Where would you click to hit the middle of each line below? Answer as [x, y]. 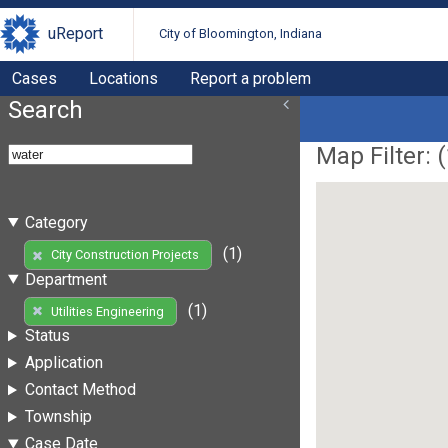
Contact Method [80, 390]
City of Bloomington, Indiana [241, 34]
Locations [123, 78]
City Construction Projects [124, 255]
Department [65, 279]
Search [45, 109]
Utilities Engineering [107, 311]
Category [56, 222]
